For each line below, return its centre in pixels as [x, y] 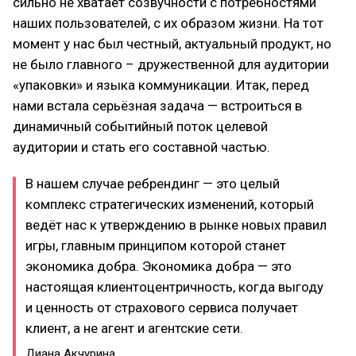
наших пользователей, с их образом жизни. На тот [168, 23]
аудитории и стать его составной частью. [141, 147]
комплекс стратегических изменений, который [170, 204]
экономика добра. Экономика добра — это [159, 266]
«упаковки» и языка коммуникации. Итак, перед [161, 85]
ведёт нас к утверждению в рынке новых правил [176, 225]
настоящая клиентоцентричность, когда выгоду [174, 287]
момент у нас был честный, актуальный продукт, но [172, 44]
